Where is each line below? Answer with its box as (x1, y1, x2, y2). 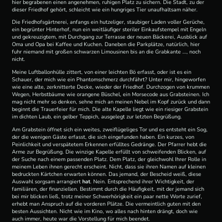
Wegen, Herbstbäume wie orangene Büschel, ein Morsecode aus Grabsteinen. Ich (12, 91, 209, 99)
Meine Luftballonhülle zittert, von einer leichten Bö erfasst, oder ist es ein (12, 68, 191, 76)
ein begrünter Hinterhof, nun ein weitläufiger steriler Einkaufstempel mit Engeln (12, 26, 206, 34)
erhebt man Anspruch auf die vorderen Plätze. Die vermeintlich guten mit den (12, 200, 201, 208)
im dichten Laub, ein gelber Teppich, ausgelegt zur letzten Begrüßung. (12, 113, 182, 121)
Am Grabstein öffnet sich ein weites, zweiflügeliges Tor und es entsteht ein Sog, (12, 125, 208, 133)
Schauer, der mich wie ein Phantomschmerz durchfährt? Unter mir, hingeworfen (12, 76, 206, 84)
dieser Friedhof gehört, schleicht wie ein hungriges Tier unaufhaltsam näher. (12, 5, 198, 13)
